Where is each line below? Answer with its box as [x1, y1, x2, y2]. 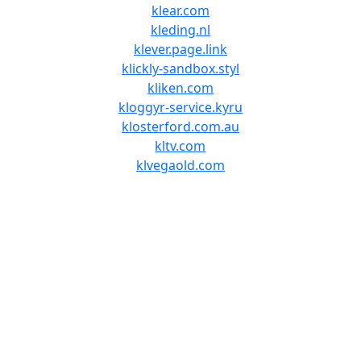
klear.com [151, 2, 210, 19]
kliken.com [147, 79, 214, 97]
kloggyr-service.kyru [118, 98, 243, 116]
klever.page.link [133, 40, 227, 58]
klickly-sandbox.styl [121, 60, 239, 77]
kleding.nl [150, 21, 210, 39]
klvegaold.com [135, 156, 225, 174]
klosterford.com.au [121, 118, 239, 135]
